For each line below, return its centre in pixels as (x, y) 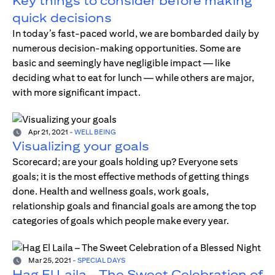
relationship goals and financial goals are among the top (134, 206)
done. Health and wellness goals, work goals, (110, 192)
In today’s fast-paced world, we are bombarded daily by (136, 34)
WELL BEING (95, 132)
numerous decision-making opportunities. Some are (126, 48)
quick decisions (62, 18)
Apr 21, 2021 (48, 132)
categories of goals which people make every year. (121, 221)
